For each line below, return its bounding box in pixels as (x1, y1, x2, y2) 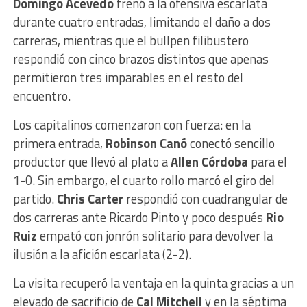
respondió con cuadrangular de (123, 189, 288, 209)
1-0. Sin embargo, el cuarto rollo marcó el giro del (12, 171, 275, 191)
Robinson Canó (105, 134, 187, 153)
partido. (12, 189, 57, 209)
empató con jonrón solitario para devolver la (36, 226, 273, 246)
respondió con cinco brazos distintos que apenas (12, 49, 269, 69)
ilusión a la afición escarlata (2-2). (12, 245, 191, 265)
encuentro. (12, 86, 71, 106)
